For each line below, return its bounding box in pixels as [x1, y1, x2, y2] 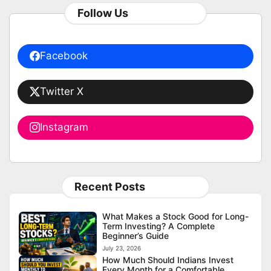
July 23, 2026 [102, 244, 142, 252]
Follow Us [77, 7, 128, 19]
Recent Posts [74, 180, 145, 193]
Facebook [39, 50, 88, 62]
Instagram [39, 121, 88, 133]
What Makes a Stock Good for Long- [102, 211, 249, 221]
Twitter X [39, 85, 83, 97]
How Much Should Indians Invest [102, 255, 234, 266]
